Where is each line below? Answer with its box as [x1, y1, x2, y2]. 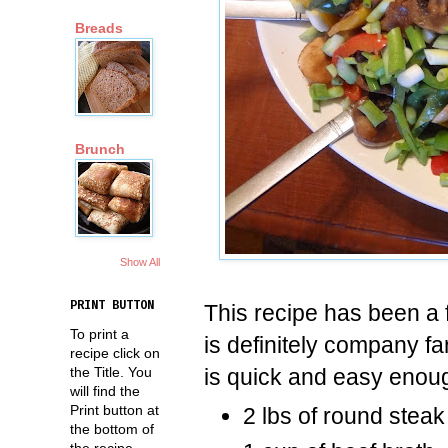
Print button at [70, 401, 159, 418]
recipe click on [70, 344, 160, 361]
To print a [70, 325, 129, 342]
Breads [75, 20, 123, 37]
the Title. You [70, 363, 152, 380]
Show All [120, 255, 160, 268]
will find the [70, 382, 140, 399]
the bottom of [70, 420, 154, 437]
